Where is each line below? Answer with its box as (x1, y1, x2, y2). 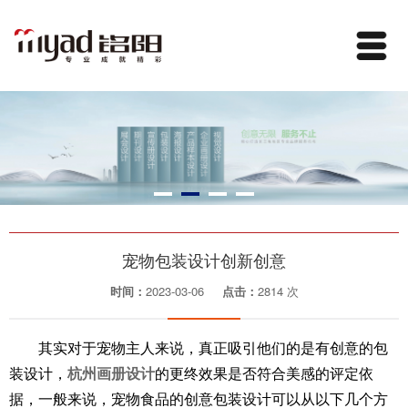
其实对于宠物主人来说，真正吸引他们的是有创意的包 (38, 341, 388, 357)
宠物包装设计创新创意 (122, 248, 286, 272)
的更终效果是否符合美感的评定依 (155, 366, 373, 382)
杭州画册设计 (67, 366, 155, 382)
